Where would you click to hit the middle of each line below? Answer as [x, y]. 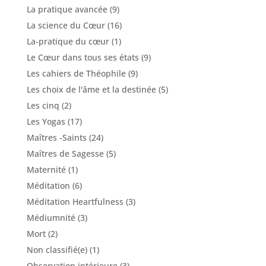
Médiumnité [51, 217]
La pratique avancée [67, 9]
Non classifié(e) [57, 249]
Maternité [46, 169]
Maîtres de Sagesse [65, 153]
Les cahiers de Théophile [76, 73]
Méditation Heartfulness [75, 201]
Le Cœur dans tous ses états [83, 57]
